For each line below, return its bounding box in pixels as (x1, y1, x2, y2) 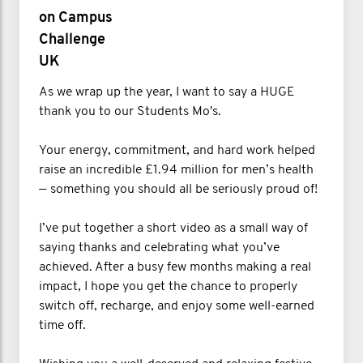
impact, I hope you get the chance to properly (39, 280, 297, 294)
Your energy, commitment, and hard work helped (39, 144, 315, 158)
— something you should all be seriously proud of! (39, 183, 318, 197)
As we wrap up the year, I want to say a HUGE (39, 86, 295, 100)
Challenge (39, 32, 105, 49)
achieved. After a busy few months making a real (39, 261, 311, 275)
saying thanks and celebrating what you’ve (39, 241, 280, 255)
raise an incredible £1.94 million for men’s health (39, 164, 314, 177)
